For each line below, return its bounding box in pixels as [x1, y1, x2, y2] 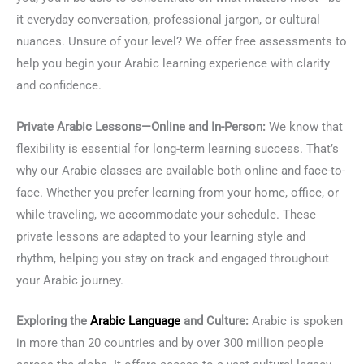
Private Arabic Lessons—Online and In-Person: [16, 119, 266, 134]
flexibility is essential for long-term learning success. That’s [16, 141, 339, 156]
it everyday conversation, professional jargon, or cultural [16, 12, 320, 28]
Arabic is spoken [249, 314, 343, 329]
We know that [266, 119, 343, 134]
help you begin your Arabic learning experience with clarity [16, 56, 330, 71]
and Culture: [180, 314, 249, 329]
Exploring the [16, 314, 90, 329]
